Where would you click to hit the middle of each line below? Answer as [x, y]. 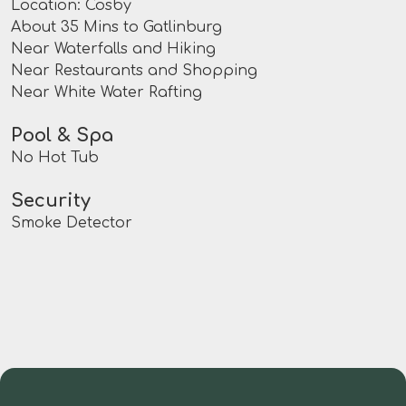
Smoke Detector [72, 223]
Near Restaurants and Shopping [134, 71]
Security [51, 201]
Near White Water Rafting [106, 93]
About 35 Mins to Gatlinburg [116, 28]
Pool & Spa [62, 136]
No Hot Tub [55, 158]
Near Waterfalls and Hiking [113, 49]
